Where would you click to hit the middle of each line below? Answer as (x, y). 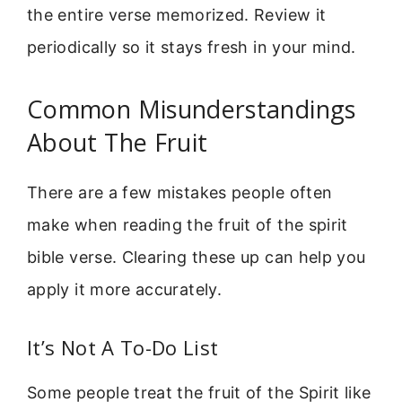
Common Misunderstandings (192, 109)
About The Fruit (118, 143)
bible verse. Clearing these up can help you (197, 258)
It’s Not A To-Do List (123, 347)
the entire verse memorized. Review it (177, 14)
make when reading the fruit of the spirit (188, 225)
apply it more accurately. (124, 290)
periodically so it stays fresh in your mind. (192, 47)
